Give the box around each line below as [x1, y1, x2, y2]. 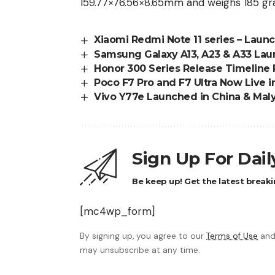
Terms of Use [206, 231, 258, 242]
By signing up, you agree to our [80, 231, 206, 242]
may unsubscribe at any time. [80, 245, 200, 256]
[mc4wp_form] [80, 204, 155, 219]
